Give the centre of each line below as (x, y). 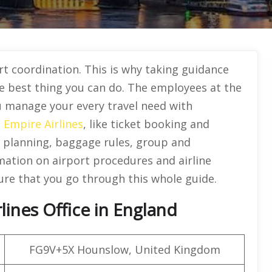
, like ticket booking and (146, 124)
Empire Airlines (43, 124)
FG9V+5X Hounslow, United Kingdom (124, 249)
